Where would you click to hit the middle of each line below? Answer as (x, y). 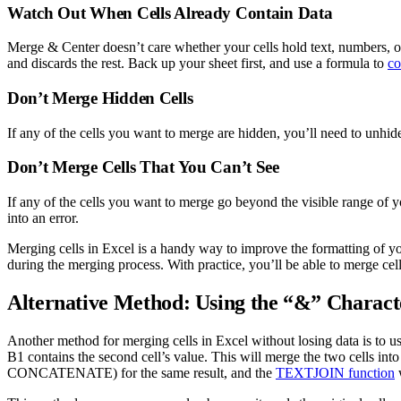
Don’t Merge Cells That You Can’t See (143, 167)
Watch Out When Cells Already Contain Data (170, 13)
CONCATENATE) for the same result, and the (141, 372)
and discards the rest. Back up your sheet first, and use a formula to (197, 64)
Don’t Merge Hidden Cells (100, 98)
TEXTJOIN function (335, 372)
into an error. (43, 218)
